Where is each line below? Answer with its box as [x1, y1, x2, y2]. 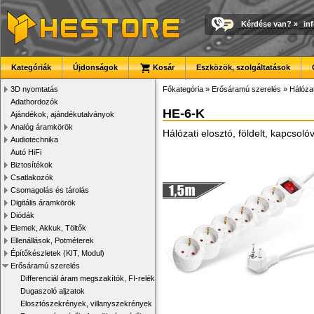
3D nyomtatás [11, 85, 58, 93]
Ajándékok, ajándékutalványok [11, 110, 114, 118]
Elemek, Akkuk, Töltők [11, 224, 86, 232]
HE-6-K [163, 107, 205, 121]
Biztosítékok [11, 161, 53, 169]
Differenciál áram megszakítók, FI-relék [20, 274, 155, 282]
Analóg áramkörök [11, 123, 73, 131]
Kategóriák [11, 63, 51, 71]
